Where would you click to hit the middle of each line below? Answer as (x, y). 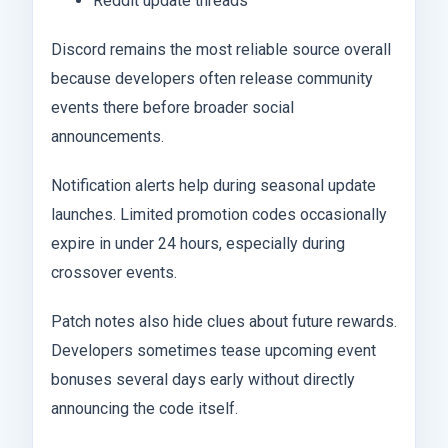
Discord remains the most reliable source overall (221, 50)
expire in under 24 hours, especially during (198, 244)
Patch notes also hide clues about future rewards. (224, 322)
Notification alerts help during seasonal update (213, 186)
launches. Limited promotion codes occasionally (219, 215)
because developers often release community (212, 79)
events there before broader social (172, 108)
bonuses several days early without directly (203, 380)
